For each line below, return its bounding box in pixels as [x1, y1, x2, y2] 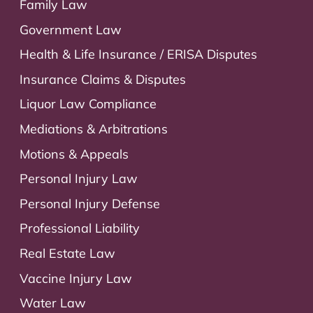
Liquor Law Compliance [20, 96, 156, 112]
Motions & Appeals [20, 145, 129, 162]
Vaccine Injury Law [20, 270, 132, 286]
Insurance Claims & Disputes [20, 71, 186, 87]
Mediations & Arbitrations [20, 120, 168, 137]
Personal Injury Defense [20, 195, 160, 212]
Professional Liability [20, 220, 140, 237]
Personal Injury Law [20, 170, 138, 187]
